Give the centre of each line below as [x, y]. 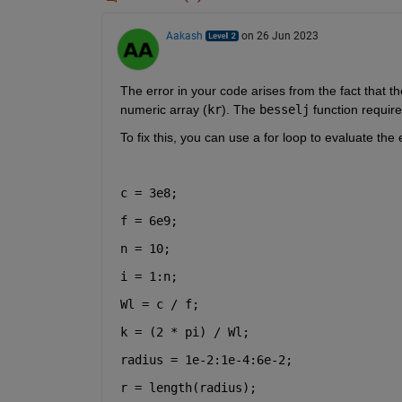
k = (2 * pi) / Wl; [184, 332]
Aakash [184, 35]
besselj [284, 109]
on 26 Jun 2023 [280, 35]
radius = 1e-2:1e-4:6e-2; [206, 359]
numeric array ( [163, 109]
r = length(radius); [188, 387]
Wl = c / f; [159, 304]
